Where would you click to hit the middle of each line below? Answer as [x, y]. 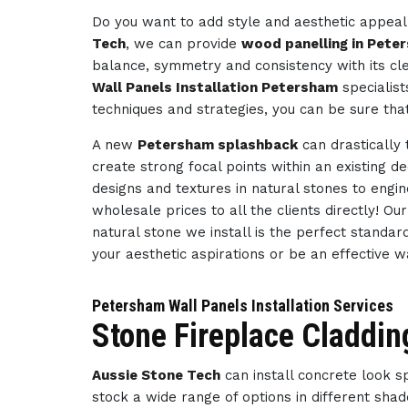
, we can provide [184, 44]
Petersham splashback [218, 145]
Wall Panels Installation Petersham [215, 87]
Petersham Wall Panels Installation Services [243, 306]
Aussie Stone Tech [157, 375]
